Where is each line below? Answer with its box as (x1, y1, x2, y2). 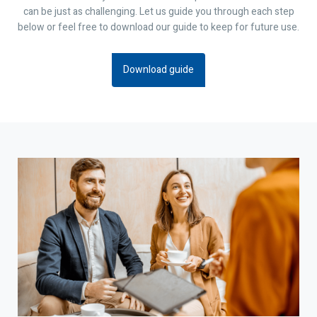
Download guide (123, 62, 194, 77)
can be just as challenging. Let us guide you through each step (23, 4, 294, 19)
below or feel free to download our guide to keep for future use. (18, 20, 299, 35)
